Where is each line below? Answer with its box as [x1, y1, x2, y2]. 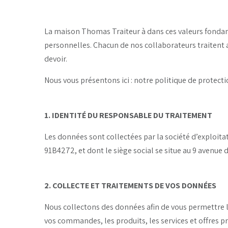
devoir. [44, 53, 67, 64]
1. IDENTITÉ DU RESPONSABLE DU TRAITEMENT [44, 109, 212, 121]
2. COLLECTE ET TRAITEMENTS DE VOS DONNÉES [44, 180, 216, 191]
